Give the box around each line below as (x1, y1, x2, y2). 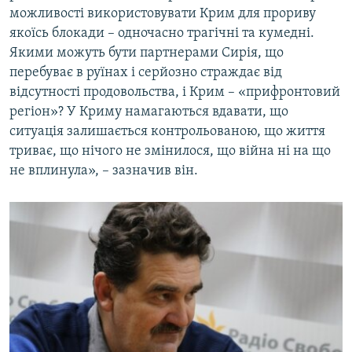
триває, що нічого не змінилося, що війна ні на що (9, 144, 331, 159)
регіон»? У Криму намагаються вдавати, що (9, 104, 288, 120)
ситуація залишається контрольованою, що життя (9, 124, 325, 140)
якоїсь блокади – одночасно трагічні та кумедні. (9, 26, 314, 42)
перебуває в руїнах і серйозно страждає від (9, 65, 282, 81)
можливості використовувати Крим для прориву (9, 6, 316, 22)
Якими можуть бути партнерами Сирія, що (9, 46, 284, 61)
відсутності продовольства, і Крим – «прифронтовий (9, 85, 340, 101)
